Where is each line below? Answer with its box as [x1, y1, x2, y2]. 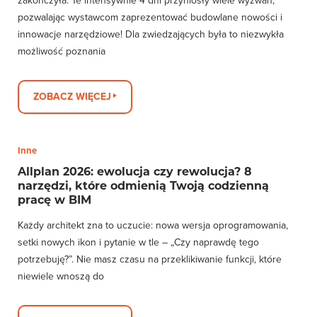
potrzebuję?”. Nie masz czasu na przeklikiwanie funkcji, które [18, 253, 282, 265]
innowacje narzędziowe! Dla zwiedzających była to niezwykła [18, 28, 284, 40]
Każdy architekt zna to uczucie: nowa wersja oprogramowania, [18, 219, 288, 231]
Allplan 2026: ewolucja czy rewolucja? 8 [18, 165, 252, 178]
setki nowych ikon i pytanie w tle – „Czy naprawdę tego [18, 236, 259, 248]
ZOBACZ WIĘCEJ [33, 91, 111, 103]
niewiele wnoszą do [18, 270, 104, 282]
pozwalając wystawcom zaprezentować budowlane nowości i [18, 11, 282, 23]
